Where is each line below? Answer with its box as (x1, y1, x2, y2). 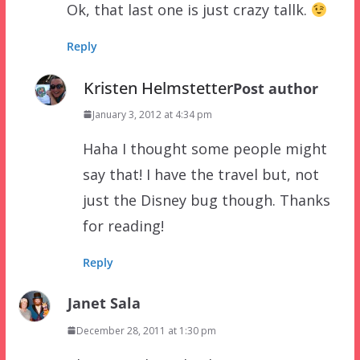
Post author (232, 78, 318, 98)
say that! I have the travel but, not (82, 164, 319, 184)
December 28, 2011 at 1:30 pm (76, 323, 216, 337)
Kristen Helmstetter (83, 76, 233, 99)
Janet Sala (67, 292, 141, 313)
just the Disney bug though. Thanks (82, 190, 330, 210)
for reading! (82, 215, 164, 235)
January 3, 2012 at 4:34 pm (92, 107, 212, 121)
